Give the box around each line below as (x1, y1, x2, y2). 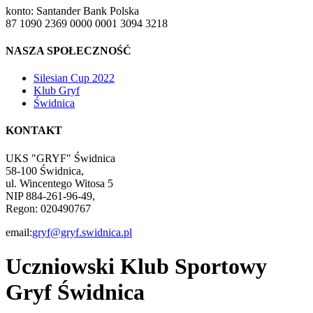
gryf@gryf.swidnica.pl (32, 226, 132, 238)
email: (6, 226, 32, 238)
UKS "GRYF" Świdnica (6, 152, 115, 164)
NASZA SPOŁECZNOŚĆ (6, 44, 131, 57)
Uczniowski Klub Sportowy (6, 254, 267, 279)
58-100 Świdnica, (6, 164, 84, 177)
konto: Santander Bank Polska (6, 4, 139, 17)
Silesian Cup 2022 (34, 72, 115, 85)
